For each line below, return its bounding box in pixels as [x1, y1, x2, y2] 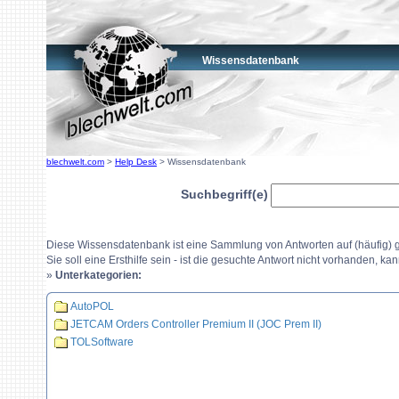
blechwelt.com [46, 157, 104, 167]
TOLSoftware [70, 336, 134, 349]
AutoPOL [70, 300, 114, 313]
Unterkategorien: [55, 269, 142, 281]
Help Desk [115, 157, 157, 167]
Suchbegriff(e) [181, 187, 268, 201]
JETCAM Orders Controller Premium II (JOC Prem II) [70, 318, 322, 331]
